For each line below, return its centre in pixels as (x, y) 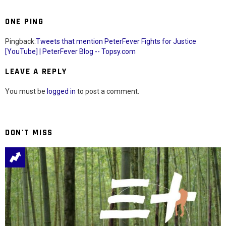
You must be (26, 92)
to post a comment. (107, 92)
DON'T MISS (29, 133)
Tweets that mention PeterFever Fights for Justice (116, 42)
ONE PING (24, 22)
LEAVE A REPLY (36, 72)
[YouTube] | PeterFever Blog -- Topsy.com (70, 52)
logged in (61, 92)
